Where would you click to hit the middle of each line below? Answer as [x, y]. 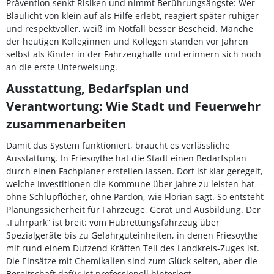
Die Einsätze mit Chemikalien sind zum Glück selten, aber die [132, 261]
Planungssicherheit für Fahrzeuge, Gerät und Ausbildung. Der [133, 209]
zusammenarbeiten [66, 124]
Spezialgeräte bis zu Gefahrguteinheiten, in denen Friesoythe [132, 235]
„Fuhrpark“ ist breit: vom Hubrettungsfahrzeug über [113, 222]
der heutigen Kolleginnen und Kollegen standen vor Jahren [127, 41]
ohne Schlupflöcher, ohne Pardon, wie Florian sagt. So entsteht [135, 197]
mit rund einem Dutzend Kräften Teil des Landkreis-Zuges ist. [133, 248]
